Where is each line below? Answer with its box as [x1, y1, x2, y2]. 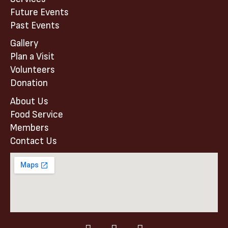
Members [10, 122, 49, 134]
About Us [10, 95, 48, 107]
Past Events [10, 19, 60, 32]
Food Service [10, 108, 63, 121]
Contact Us [10, 135, 57, 147]
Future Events [10, 6, 69, 18]
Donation [10, 77, 48, 90]
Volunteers [10, 64, 55, 76]
